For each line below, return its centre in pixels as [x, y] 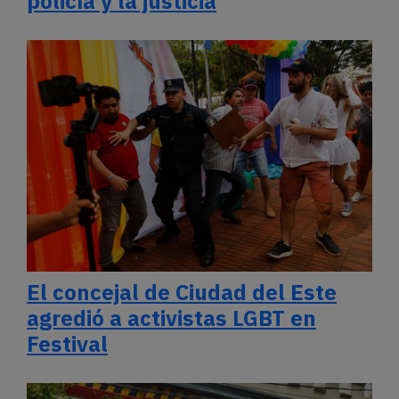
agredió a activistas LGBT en [171, 318]
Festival [67, 344]
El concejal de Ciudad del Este [182, 292]
